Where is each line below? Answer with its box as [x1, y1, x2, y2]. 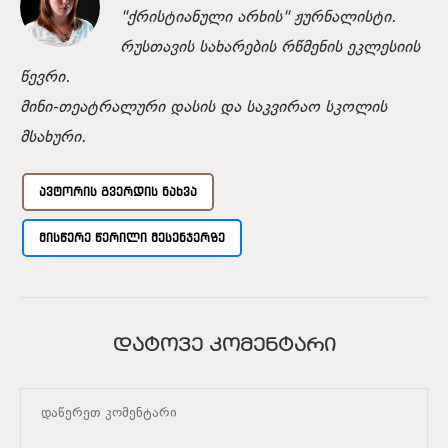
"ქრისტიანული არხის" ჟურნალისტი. [120, 5, 396, 30]
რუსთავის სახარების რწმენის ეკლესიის [120, 35, 420, 60]
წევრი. [20, 65, 70, 90]
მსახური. [20, 125, 86, 150]
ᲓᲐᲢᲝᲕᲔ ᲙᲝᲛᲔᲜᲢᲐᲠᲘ [112, 336, 336, 355]
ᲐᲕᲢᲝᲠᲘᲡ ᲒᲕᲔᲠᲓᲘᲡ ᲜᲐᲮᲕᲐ [39, 183, 197, 199]
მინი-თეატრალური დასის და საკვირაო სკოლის [20, 95, 387, 120]
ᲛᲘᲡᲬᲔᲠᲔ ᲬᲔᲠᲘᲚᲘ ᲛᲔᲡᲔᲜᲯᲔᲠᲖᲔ [39, 229, 225, 245]
